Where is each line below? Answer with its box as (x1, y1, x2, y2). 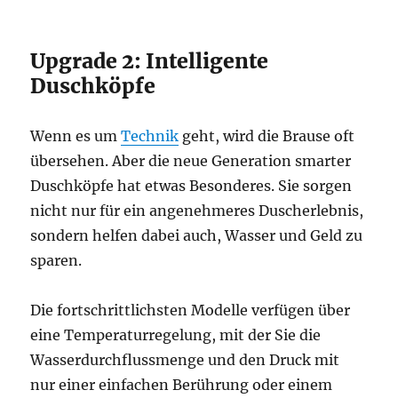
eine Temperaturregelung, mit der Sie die (30, 325, 322, 344)
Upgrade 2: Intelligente (30, 47, 269, 74)
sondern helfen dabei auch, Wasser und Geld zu (30, 226, 363, 244)
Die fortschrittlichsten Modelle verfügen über (30, 300, 351, 319)
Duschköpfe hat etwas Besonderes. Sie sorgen (30, 176, 353, 195)
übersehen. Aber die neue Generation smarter (30, 151, 352, 170)
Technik (121, 126, 179, 145)
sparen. (30, 251, 83, 269)
